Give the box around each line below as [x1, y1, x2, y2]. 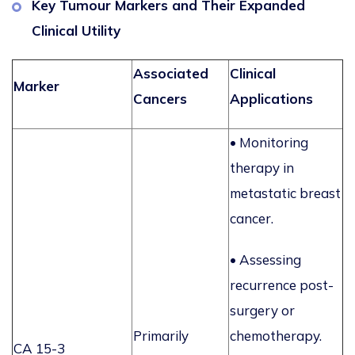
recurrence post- [230, 277, 334, 294]
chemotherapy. [230, 327, 322, 345]
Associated [133, 65, 208, 82]
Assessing [236, 251, 301, 269]
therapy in [230, 159, 294, 177]
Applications [230, 90, 313, 108]
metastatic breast [230, 185, 341, 202]
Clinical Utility [32, 22, 120, 40]
